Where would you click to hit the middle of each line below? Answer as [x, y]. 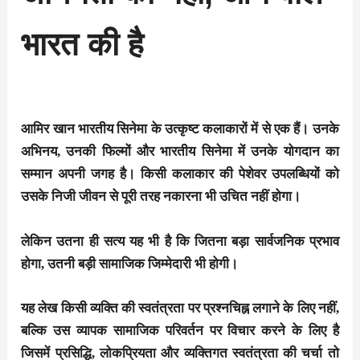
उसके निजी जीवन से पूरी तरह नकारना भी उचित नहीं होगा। [161, 197]
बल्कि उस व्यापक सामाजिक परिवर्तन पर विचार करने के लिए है [180, 330]
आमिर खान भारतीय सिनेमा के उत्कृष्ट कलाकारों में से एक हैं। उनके [180, 129]
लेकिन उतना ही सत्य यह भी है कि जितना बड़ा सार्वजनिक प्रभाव [180, 241]
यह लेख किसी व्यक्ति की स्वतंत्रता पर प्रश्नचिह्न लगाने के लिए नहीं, [180, 308]
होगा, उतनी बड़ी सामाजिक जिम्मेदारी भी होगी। [130, 264]
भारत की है [82, 45]
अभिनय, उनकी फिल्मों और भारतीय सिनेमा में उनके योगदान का [180, 152]
